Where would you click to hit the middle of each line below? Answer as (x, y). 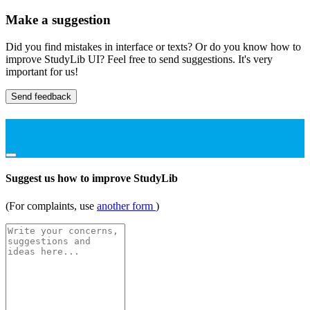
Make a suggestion (58, 20)
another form (126, 206)
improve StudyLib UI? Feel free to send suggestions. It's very (139, 59)
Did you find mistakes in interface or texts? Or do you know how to (153, 46)
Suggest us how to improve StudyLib (92, 179)
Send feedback (41, 96)
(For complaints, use (51, 206)
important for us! (42, 71)
